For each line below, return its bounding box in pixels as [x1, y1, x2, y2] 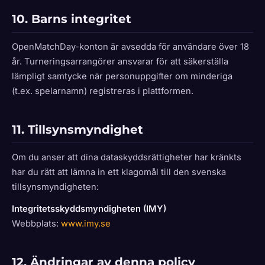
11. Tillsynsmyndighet [12, 122, 143, 137]
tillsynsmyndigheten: [12, 182, 99, 192]
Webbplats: [12, 218, 61, 229]
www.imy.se [61, 218, 111, 229]
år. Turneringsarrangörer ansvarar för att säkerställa [12, 56, 228, 67]
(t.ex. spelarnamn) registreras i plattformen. [12, 86, 193, 96]
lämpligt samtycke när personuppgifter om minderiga [12, 71, 232, 82]
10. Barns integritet [12, 12, 131, 26]
